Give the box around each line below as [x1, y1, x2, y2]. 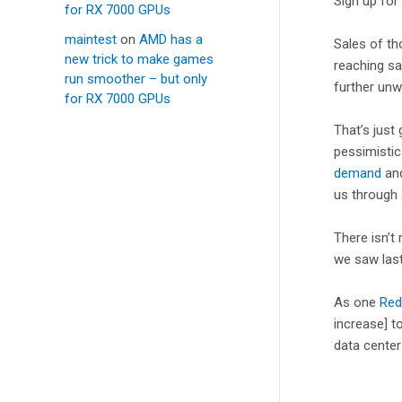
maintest [65, 31, 117, 48]
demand [334, 164, 381, 181]
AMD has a [139, 31, 203, 48]
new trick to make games [65, 51, 214, 68]
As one [334, 293, 380, 310]
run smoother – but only [65, 71, 207, 88]
